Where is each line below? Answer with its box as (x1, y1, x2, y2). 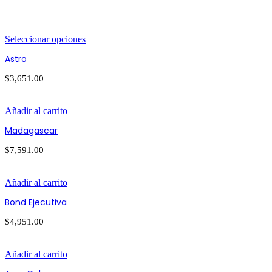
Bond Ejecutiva (5, 196, 67, 209)
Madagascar (5, 124, 58, 137)
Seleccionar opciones (5, 34, 86, 45)
